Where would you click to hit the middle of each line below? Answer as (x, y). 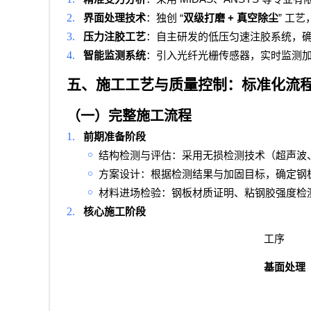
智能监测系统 (115, 56)
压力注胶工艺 (115, 37)
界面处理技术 (115, 18)
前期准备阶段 (115, 137)
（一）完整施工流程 (129, 116)
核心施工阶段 (115, 212)
